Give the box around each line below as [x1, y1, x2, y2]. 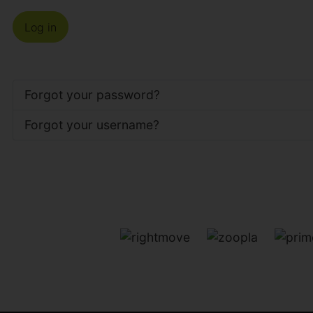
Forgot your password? [24, 87, 160, 103]
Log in [24, 20, 57, 35]
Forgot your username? [24, 117, 159, 133]
